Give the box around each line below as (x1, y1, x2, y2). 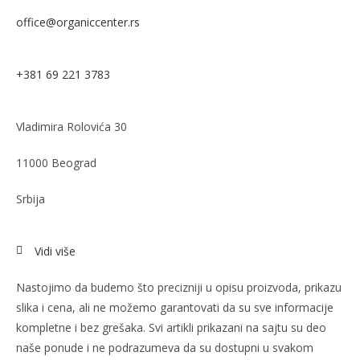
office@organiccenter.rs (16, 14, 140, 30)
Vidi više (34, 243, 76, 259)
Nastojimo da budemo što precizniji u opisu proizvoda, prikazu (16, 279, 342, 295)
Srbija (16, 190, 45, 207)
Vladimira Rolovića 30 (16, 118, 127, 134)
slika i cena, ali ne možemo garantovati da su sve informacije (16, 299, 333, 315)
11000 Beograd (16, 154, 96, 170)
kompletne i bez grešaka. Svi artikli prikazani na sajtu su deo (16, 319, 326, 335)
